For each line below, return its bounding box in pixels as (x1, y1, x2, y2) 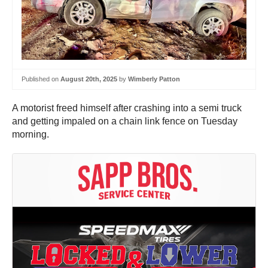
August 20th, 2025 (60, 75, 117, 83)
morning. (12, 129, 51, 139)
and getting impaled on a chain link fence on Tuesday (12, 115, 237, 126)
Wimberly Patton (128, 75, 180, 83)
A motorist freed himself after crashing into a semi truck (12, 102, 242, 113)
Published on (22, 75, 60, 83)
